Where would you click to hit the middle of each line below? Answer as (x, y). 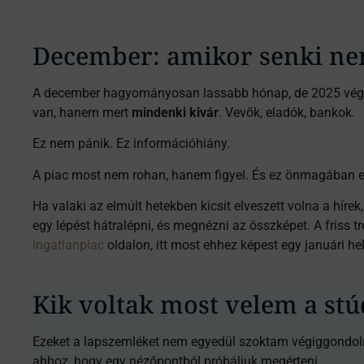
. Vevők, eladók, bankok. (287, 112)
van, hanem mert (82, 112)
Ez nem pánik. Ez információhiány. (131, 144)
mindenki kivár (175, 112)
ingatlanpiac (68, 245)
